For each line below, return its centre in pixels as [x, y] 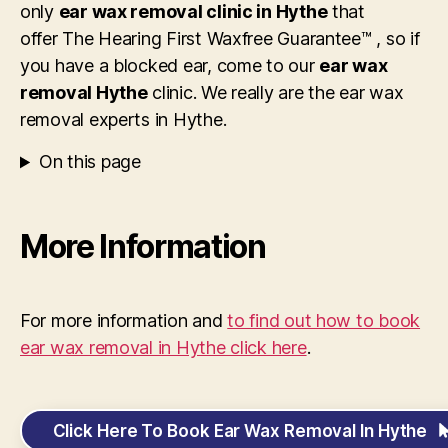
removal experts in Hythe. [123, 120]
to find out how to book [324, 321]
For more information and [124, 321]
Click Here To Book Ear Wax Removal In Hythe [240, 430]
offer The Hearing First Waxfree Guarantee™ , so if [220, 39]
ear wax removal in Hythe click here [163, 348]
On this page [90, 162]
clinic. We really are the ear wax [275, 93]
